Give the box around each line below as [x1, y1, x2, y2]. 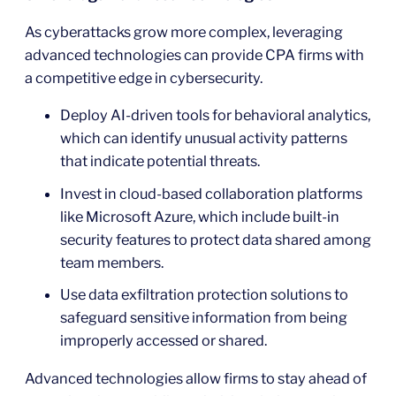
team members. [60, 253, 164, 271]
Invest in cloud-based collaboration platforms [60, 184, 362, 202]
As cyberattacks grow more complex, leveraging [25, 22, 343, 41]
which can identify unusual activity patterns [60, 129, 347, 148]
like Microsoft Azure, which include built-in [60, 207, 339, 225]
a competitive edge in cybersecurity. [25, 68, 263, 87]
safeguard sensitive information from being [60, 308, 347, 327]
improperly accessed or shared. [60, 331, 267, 350]
